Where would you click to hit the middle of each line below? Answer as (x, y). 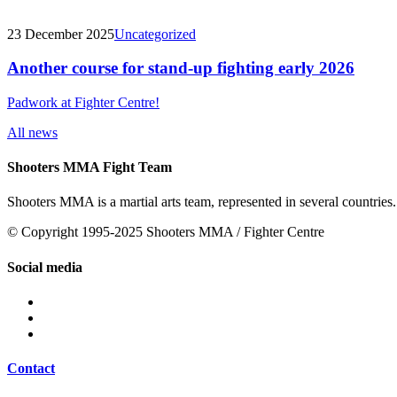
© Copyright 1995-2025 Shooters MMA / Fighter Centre (166, 232)
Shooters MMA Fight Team (90, 167)
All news (32, 132)
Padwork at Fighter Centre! (83, 102)
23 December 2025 (61, 34)
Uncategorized (155, 34)
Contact (31, 369)
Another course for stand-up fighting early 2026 (181, 68)
